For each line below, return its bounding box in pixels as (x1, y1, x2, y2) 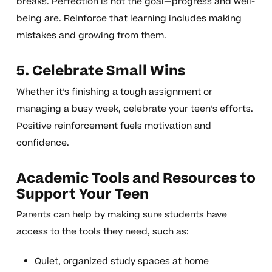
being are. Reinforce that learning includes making (16, 12, 242, 25)
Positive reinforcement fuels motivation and (16, 120, 211, 133)
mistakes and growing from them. (16, 29, 166, 42)
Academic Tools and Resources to (16, 169, 256, 189)
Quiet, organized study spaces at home (34, 255, 209, 268)
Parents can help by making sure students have (16, 208, 227, 222)
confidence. (16, 137, 69, 150)
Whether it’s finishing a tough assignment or (16, 86, 212, 99)
